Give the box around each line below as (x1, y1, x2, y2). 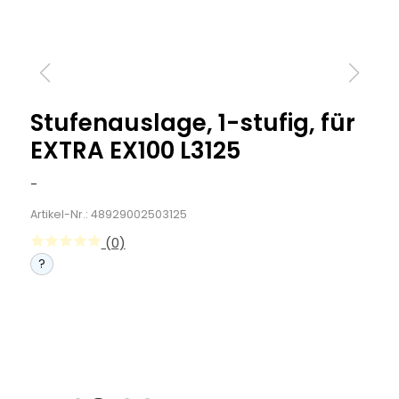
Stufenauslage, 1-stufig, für (29, 107, 355, 139)
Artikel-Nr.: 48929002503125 (29, 207, 187, 222)
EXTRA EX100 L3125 (29, 134, 240, 167)
